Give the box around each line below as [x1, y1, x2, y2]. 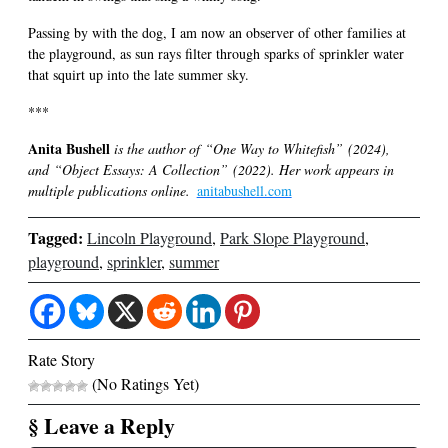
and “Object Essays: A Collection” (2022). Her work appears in [28, 159, 394, 179]
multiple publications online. [28, 180, 194, 200]
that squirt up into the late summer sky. [28, 64, 249, 84]
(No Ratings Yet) [88, 372, 199, 394]
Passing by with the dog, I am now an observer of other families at [28, 22, 406, 42]
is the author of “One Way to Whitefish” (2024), [110, 138, 390, 158]
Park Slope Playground [220, 226, 365, 248]
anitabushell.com [196, 180, 292, 200]
